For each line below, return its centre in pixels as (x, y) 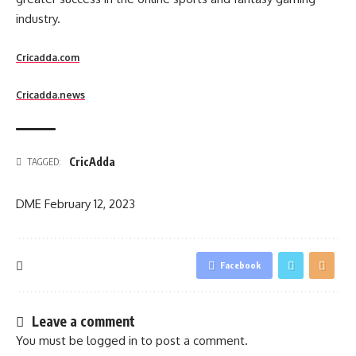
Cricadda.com (48, 57)
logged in (112, 341)
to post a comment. (193, 341)
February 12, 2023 (90, 204)
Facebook (240, 265)
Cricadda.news (50, 95)
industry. (38, 19)
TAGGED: (44, 161)
